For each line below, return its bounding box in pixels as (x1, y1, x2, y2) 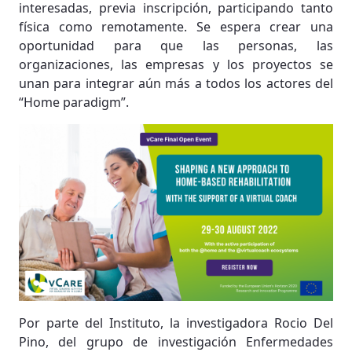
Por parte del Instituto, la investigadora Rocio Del (19, 314, 333, 332)
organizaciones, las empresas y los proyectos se (19, 56, 333, 73)
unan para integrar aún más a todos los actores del (19, 75, 333, 92)
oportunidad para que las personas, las (19, 37, 333, 54)
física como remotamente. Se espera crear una (19, 18, 333, 35)
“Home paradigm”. (19, 93, 129, 111)
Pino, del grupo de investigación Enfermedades (19, 333, 333, 350)
